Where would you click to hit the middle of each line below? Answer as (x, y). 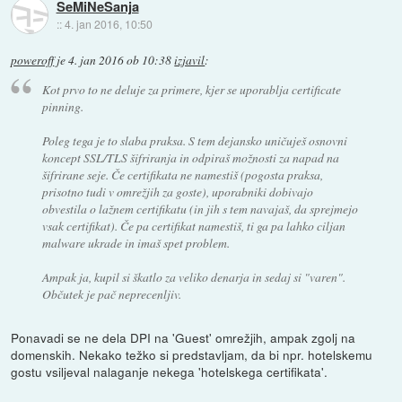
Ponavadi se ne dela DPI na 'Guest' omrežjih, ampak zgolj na (184, 338)
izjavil (190, 60)
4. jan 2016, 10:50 (108, 24)
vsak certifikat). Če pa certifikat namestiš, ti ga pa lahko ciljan (193, 226)
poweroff (33, 60)
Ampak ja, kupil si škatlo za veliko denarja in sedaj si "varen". (193, 277)
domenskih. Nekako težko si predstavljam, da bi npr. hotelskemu (192, 355)
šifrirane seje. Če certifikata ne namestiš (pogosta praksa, (182, 175)
